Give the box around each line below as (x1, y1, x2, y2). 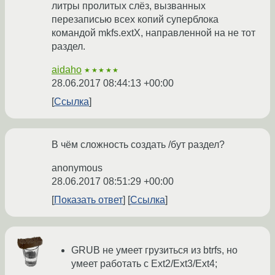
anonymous (52, 163, 103, 174)
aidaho (52, 64, 82, 76)
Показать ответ (54, 195, 123, 206)
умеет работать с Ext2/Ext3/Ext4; (71, 258, 217, 269)
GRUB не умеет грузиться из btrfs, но (71, 245, 238, 256)
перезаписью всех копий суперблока (52, 14, 219, 25)
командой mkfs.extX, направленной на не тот (52, 28, 255, 39)
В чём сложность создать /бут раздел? (52, 139, 225, 150)
